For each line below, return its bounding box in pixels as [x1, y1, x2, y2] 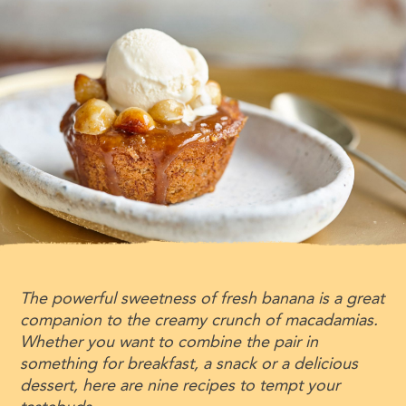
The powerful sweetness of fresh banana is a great [20, 288, 385, 309]
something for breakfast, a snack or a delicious [20, 353, 359, 374]
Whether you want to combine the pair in [20, 332, 319, 353]
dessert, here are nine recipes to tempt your [20, 375, 341, 396]
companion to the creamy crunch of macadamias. [20, 310, 379, 331]
